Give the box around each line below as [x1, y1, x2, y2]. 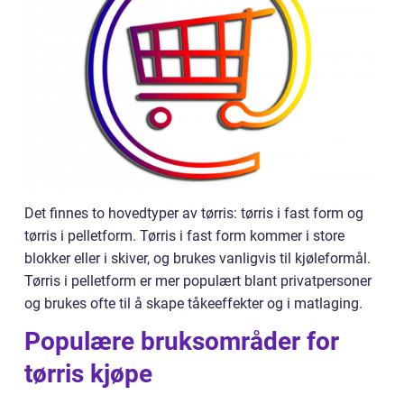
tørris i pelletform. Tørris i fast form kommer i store [24, 227, 344, 245]
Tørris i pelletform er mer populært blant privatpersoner [24, 272, 372, 290]
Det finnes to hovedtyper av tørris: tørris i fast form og [24, 205, 363, 223]
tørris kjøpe [24, 359, 152, 390]
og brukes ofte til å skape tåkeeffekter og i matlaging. [24, 295, 363, 313]
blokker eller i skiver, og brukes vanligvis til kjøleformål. [24, 250, 371, 268]
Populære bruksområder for [24, 326, 339, 357]
